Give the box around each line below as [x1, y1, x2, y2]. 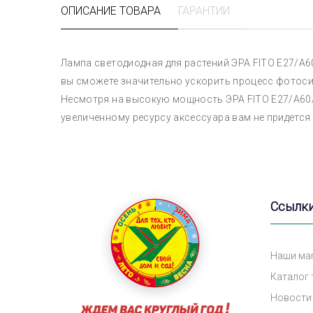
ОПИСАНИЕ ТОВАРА [61, 4, 161, 17]
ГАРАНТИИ [178, 4, 230, 17]
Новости [270, 292, 312, 303]
